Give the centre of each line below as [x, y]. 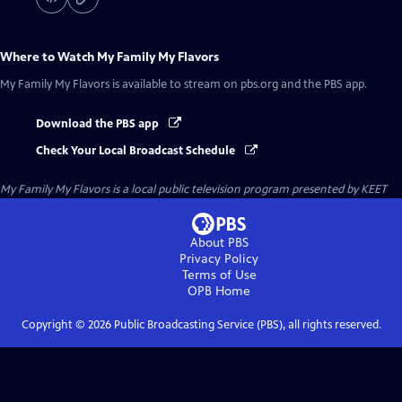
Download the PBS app [99, 124]
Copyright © [54, 325]
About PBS [219, 243]
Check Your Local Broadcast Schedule [137, 151]
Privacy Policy [219, 259]
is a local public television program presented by [235, 190]
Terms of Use [219, 275]
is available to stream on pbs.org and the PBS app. [238, 84]
